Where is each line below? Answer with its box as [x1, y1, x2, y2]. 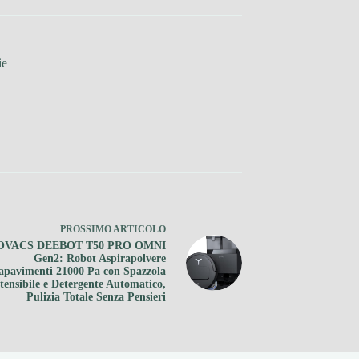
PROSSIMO [60, 224, 113, 236]
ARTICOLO [113, 224, 166, 236]
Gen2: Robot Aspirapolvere [34, 252, 166, 265]
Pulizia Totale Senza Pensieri [26, 291, 166, 304]
